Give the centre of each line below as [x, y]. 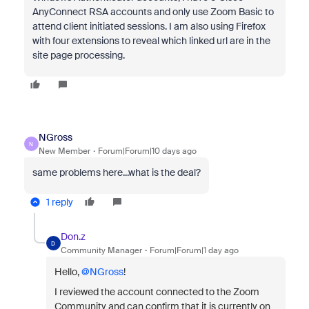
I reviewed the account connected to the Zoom [157, 292]
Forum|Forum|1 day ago [194, 250]
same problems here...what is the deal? [116, 172]
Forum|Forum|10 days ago [147, 151]
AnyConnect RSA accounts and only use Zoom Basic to [153, 12]
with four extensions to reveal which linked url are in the [151, 41]
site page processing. [78, 55]
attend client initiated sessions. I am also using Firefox [149, 26]
